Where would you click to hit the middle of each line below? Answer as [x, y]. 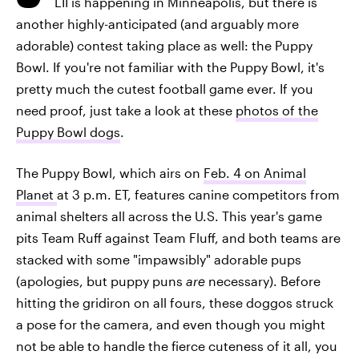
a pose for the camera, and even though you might [171, 324]
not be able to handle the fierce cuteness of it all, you [177, 346]
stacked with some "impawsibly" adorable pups [159, 259]
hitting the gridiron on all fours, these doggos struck [175, 303]
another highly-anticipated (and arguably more [157, 24]
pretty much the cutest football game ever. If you [165, 89]
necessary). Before [263, 281]
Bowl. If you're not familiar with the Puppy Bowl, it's [170, 67]
